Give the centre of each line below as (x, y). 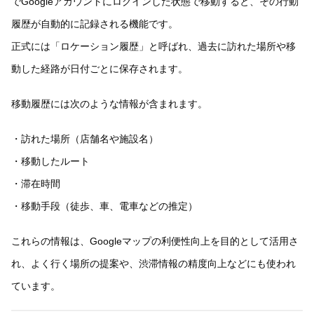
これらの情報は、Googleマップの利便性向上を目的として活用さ (155, 241)
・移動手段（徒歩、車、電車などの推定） (104, 206)
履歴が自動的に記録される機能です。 (95, 23)
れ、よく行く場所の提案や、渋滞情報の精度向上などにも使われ (153, 264)
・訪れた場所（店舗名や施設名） (85, 139)
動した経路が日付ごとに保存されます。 (100, 68)
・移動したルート (50, 162)
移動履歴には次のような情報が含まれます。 (109, 103)
